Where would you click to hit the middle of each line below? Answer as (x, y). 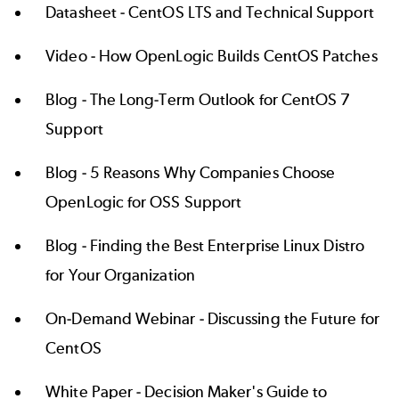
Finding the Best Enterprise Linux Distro (227, 246)
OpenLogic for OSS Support (144, 203)
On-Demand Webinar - (126, 319)
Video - (72, 57)
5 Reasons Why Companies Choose (212, 173)
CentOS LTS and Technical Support (251, 13)
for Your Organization (120, 276)
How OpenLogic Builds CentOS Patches (238, 57)
